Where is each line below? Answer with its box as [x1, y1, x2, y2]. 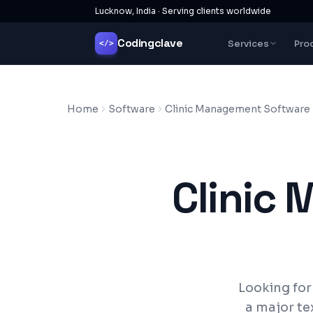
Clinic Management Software [165, 103, 310, 115]
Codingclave [117, 36, 183, 50]
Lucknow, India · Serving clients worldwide [95, 6, 271, 16]
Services [227, 37, 269, 50]
